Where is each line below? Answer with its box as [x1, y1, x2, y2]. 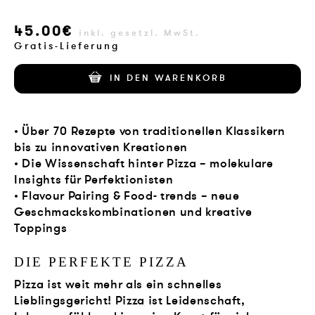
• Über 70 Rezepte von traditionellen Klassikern [14, 122, 285, 139]
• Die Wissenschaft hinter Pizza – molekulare [14, 155, 274, 172]
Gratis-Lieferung [14, 39, 120, 53]
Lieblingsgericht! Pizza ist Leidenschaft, [14, 292, 245, 309]
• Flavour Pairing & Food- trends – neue [14, 187, 240, 204]
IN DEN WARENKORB [109, 71, 227, 84]
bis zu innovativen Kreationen [14, 139, 188, 155]
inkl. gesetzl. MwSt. [79, 27, 201, 39]
